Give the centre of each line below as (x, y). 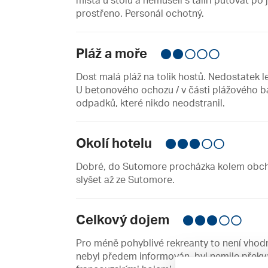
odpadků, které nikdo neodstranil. (150, 103)
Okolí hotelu (115, 143)
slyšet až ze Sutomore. (125, 180)
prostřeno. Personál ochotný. (140, 13)
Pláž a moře (113, 53)
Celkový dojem (124, 220)
